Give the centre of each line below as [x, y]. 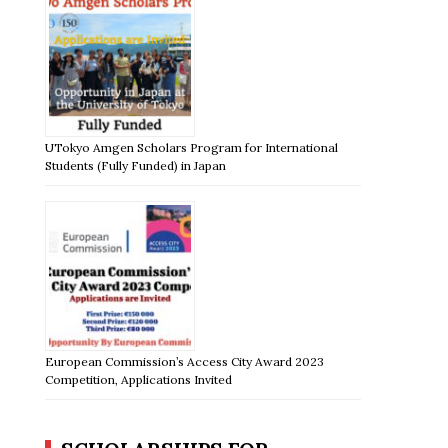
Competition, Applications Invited [139, 379]
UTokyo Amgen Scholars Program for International [192, 147]
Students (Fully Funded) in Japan [136, 165]
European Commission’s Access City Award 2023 [185, 361]
